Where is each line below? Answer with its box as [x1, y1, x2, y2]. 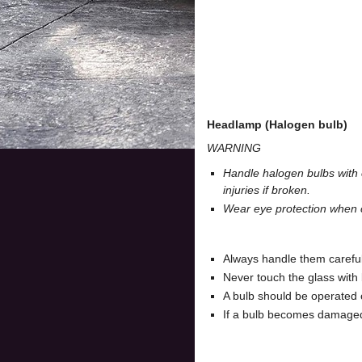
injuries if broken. [223, 183, 310, 196]
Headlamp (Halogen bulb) [207, 118, 347, 131]
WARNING [207, 141, 261, 154]
